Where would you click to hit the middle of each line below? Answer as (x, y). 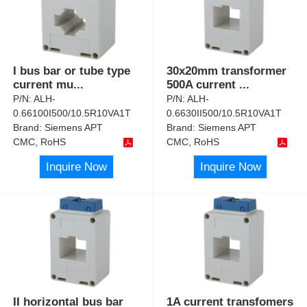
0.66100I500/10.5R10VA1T (72, 113)
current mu (44, 85)
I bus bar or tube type (72, 71)
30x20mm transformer (227, 71)
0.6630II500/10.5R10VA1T (224, 113)
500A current (203, 85)
